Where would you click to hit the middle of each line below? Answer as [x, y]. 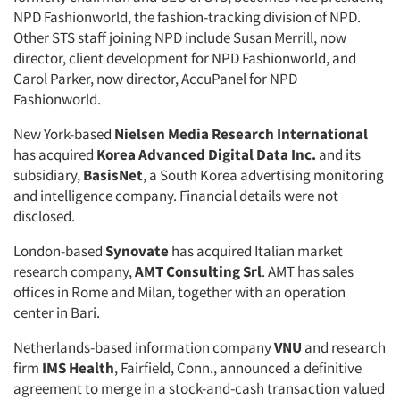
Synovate [137, 251]
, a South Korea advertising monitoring [263, 175]
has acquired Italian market [256, 251]
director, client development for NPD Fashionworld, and [185, 58]
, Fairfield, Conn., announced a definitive [238, 368]
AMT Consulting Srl [198, 271]
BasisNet [113, 175]
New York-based [64, 134]
